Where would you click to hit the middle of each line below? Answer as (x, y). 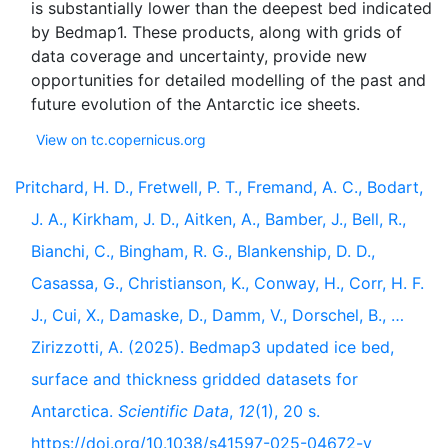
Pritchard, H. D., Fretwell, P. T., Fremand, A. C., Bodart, (219, 187)
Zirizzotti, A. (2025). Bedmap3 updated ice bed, (212, 347)
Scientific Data (173, 411)
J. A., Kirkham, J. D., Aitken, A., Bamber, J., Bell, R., (218, 219)
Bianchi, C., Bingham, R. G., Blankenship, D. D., (203, 251)
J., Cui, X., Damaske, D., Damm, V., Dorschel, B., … (217, 315)
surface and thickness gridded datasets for (194, 379)
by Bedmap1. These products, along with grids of (216, 32)
